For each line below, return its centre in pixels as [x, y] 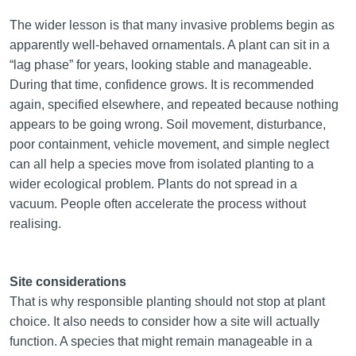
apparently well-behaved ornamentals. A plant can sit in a [169, 45]
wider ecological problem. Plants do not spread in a [153, 184]
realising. [37, 224]
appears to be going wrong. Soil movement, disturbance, [167, 125]
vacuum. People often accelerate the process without [157, 204]
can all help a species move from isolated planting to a [161, 164]
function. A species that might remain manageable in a [161, 341]
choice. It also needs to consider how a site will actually [164, 321]
